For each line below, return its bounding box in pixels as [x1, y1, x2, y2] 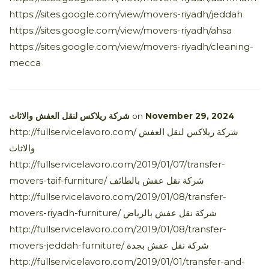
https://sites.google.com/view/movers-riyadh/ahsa [9, 24, 232, 36]
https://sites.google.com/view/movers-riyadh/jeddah [9, 8, 243, 20]
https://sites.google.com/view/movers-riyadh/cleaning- [9, 40, 253, 52]
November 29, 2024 [145, 110, 234, 121]
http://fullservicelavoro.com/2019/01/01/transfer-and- [9, 255, 245, 267]
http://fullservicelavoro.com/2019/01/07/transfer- [9, 158, 225, 170]
